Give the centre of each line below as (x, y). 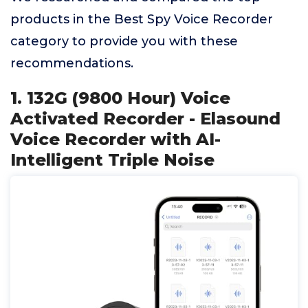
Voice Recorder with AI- (115, 139)
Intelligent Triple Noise (112, 160)
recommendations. (72, 63)
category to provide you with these (124, 41)
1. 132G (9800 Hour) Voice (120, 98)
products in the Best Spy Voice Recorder (142, 19)
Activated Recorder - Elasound (145, 119)
